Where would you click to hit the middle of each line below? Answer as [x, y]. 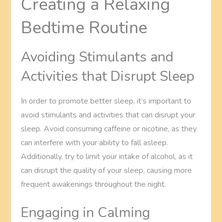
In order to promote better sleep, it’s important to [106, 101]
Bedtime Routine [84, 28]
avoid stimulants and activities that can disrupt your [108, 115]
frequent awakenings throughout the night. [94, 184]
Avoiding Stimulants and [97, 57]
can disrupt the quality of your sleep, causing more [107, 170]
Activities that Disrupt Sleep [108, 76]
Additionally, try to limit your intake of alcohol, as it [107, 156]
